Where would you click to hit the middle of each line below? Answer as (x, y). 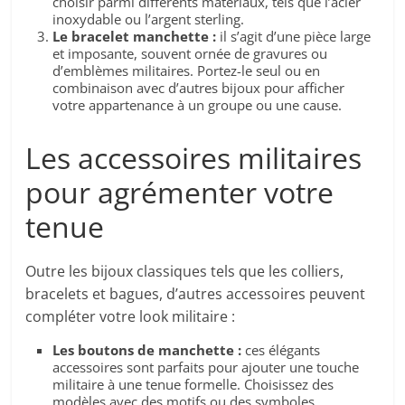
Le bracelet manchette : (135, 37)
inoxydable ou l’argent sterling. (149, 19)
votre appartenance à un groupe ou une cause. (198, 105)
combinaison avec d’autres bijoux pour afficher (199, 88)
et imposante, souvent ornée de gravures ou (190, 54)
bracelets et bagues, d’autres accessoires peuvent (196, 294)
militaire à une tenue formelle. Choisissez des (193, 385)
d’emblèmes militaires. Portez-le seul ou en (187, 71)
